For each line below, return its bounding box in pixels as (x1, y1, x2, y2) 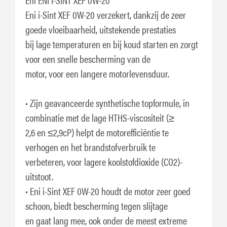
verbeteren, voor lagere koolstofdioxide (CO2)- (25, 154, 182, 169)
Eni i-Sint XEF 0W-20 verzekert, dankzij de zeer (25, 7, 186, 22)
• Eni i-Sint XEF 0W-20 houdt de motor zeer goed (25, 183, 191, 198)
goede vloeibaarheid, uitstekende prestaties (25, 22, 176, 36)
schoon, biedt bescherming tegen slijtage (25, 198, 168, 213)
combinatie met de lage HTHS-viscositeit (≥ (25, 110, 174, 125)
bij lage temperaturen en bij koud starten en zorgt (25, 36, 198, 51)
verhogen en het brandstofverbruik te (25, 139, 156, 154)
